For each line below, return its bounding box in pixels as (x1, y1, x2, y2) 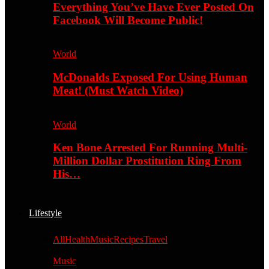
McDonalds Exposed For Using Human (53, 71, 247, 84)
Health (65, 234, 90, 245)
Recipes (113, 234, 144, 245)
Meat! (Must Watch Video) (53, 84, 183, 97)
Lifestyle (29, 208, 62, 219)
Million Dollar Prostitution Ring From (53, 154, 241, 168)
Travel (144, 234, 168, 245)
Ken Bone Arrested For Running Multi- (53, 141, 247, 154)
